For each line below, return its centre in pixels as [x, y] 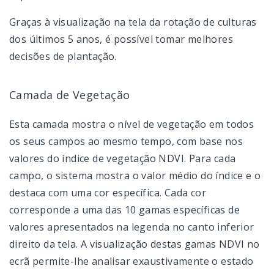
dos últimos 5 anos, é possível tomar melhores [121, 39]
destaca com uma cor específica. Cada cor [108, 192]
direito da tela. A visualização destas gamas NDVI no [135, 244]
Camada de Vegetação [70, 94]
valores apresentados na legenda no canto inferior [132, 227]
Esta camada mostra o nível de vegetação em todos [132, 124]
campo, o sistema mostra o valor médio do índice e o [135, 175]
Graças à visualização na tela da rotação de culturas [133, 22]
